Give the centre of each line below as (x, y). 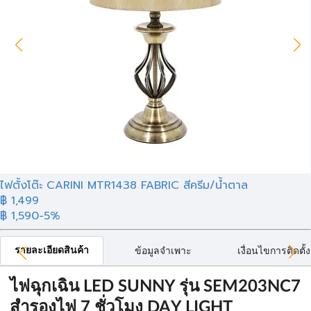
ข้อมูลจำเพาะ (163, 251)
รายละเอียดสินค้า (52, 251)
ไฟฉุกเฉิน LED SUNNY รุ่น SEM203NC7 (155, 287)
